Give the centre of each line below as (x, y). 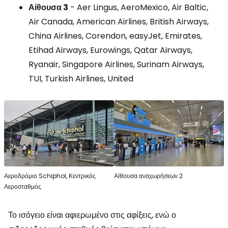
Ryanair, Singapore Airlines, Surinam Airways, (116, 64)
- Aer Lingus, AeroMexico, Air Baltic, (138, 7)
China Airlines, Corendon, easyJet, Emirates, (115, 36)
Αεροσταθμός (23, 186)
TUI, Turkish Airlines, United (81, 79)
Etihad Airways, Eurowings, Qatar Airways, (110, 50)
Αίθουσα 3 (48, 7)
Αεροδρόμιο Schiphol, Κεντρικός (50, 176)
